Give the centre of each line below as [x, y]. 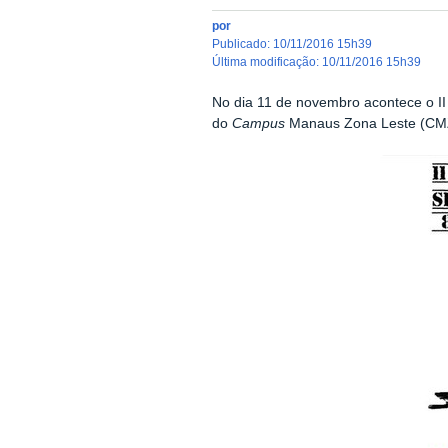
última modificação [268, 62]
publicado [243, 44]
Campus [258, 123]
